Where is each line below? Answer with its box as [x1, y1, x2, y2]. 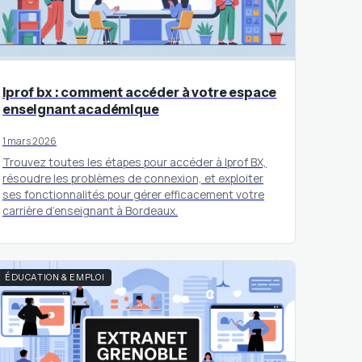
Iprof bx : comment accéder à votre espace [2, 84, 277, 101]
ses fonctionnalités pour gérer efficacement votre [2, 187, 264, 203]
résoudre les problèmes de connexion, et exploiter [2, 170, 263, 187]
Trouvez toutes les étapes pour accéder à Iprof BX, [2, 154, 267, 170]
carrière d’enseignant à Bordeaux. [2, 203, 178, 219]
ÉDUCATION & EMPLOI [5, 272, 105, 284]
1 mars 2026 [2, 134, 57, 149]
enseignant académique [2, 101, 159, 118]
